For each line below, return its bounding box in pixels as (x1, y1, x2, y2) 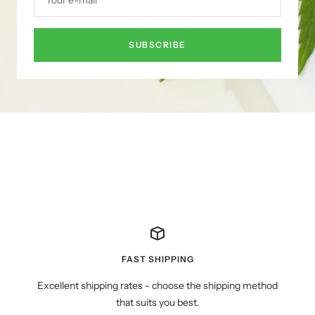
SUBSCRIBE (129, 39, 186, 50)
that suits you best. (115, 295, 200, 309)
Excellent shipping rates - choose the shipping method (37, 278, 278, 292)
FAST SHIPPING (121, 253, 194, 264)
